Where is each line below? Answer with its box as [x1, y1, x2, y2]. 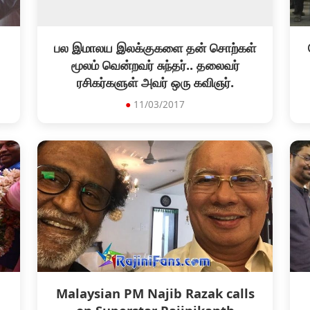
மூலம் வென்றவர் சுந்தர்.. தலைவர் [71, 56, 239, 73]
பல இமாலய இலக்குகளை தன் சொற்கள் [54, 39, 256, 56]
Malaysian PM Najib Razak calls [55, 284, 255, 302]
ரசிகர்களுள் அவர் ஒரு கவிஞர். [76, 73, 234, 91]
